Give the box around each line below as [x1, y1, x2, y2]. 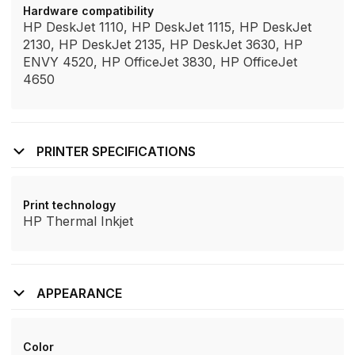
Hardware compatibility [23, 4, 154, 17]
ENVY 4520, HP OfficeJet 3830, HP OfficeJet [23, 54, 297, 70]
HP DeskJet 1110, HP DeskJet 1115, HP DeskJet [23, 19, 311, 35]
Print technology [23, 198, 116, 212]
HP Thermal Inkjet [23, 213, 133, 229]
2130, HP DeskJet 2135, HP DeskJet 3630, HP [23, 36, 303, 52]
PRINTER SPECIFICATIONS [36, 143, 196, 159]
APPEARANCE [36, 285, 122, 301]
